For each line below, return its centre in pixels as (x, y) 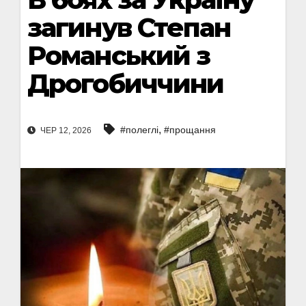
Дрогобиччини (126, 84)
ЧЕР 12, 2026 (65, 131)
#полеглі (139, 130)
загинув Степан (129, 28)
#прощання (190, 130)
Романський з (119, 56)
